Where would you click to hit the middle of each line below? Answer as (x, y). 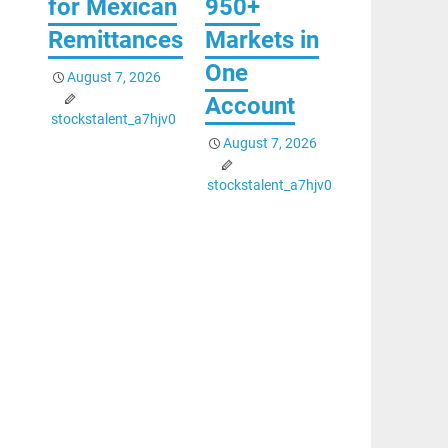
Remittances (115, 39)
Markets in (261, 39)
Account (249, 105)
